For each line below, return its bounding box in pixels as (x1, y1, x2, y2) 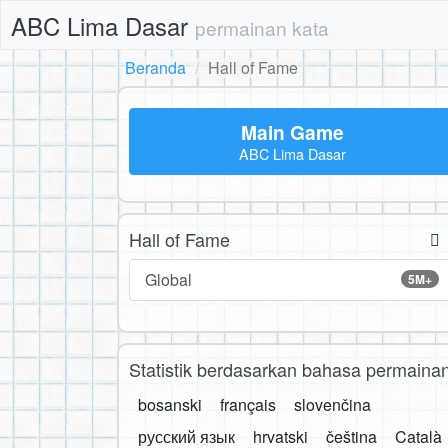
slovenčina (294, 393, 371, 417)
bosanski (138, 393, 202, 417)
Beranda (125, 56, 186, 79)
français (220, 393, 276, 417)
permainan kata (195, 14, 329, 41)
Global (145, 268, 192, 292)
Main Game (240, 118, 344, 146)
